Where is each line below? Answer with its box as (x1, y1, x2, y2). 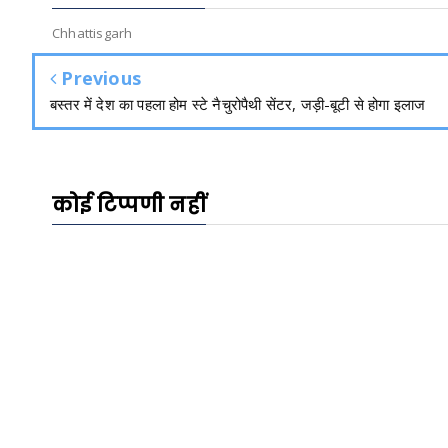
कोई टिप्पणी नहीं (52, 191, 206, 219)
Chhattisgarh (52, 24, 133, 42)
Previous (56, 66, 142, 90)
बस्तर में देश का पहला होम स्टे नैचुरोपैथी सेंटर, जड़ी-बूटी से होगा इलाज (50, 94, 426, 114)
